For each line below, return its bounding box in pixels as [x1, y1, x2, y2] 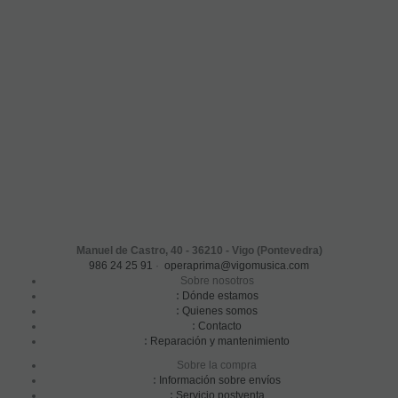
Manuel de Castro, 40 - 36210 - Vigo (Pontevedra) [76, 243, 322, 257]
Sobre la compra [177, 358, 257, 371]
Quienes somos [182, 304, 258, 317]
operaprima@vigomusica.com [164, 259, 309, 272]
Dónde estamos [181, 289, 259, 302]
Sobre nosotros [179, 274, 254, 287]
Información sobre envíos [159, 373, 281, 386]
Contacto [198, 319, 242, 332]
